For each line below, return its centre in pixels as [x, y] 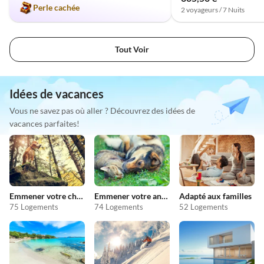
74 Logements [119, 207]
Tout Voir [132, 49]
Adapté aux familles [215, 196]
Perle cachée [56, 7]
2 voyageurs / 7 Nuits [212, 9]
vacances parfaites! [44, 123]
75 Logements [34, 207]
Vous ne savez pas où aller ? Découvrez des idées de [102, 110]
